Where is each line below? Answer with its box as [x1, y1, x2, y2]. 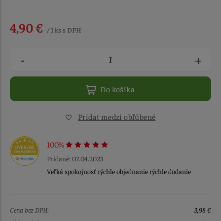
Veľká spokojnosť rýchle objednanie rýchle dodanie [47, 166, 191, 176]
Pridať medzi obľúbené [78, 111, 156, 121]
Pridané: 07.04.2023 [47, 153, 103, 163]
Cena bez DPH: [10, 205, 49, 214]
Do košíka [100, 83, 135, 94]
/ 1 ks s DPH [45, 25, 81, 35]
